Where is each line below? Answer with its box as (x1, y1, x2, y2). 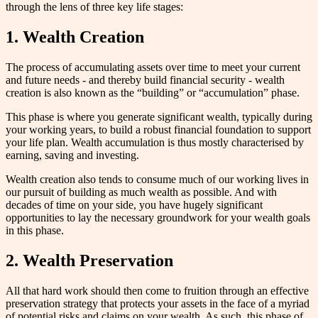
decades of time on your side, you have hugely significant (6, 199, 263, 211)
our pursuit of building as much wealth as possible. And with (6, 186, 277, 198)
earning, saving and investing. (6, 149, 139, 161)
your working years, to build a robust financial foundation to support (6, 124, 311, 136)
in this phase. (6, 224, 64, 236)
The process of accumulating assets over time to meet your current (6, 61, 300, 73)
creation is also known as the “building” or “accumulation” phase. (6, 87, 305, 99)
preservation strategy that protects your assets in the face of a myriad (6, 297, 309, 309)
